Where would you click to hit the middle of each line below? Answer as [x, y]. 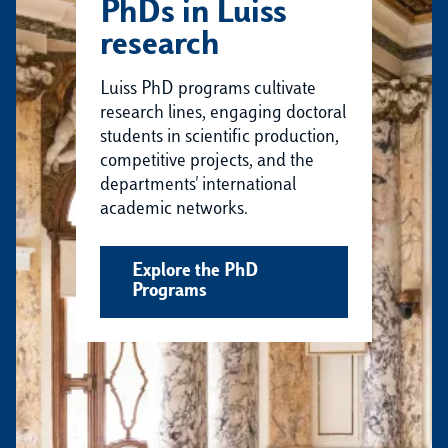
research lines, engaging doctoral [223, 114]
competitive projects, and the [207, 162]
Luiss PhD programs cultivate [208, 90]
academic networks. [176, 210]
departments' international [198, 186]
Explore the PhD [195, 272]
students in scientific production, [219, 138]
